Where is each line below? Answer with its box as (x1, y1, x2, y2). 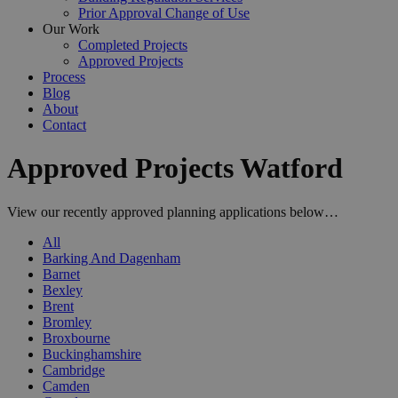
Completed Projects (78, 37, 187, 52)
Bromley (43, 314, 92, 330)
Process (43, 69, 85, 84)
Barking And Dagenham (43, 250, 180, 266)
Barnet (43, 266, 80, 282)
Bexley (43, 282, 83, 298)
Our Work (43, 21, 99, 36)
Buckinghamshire (43, 346, 141, 362)
